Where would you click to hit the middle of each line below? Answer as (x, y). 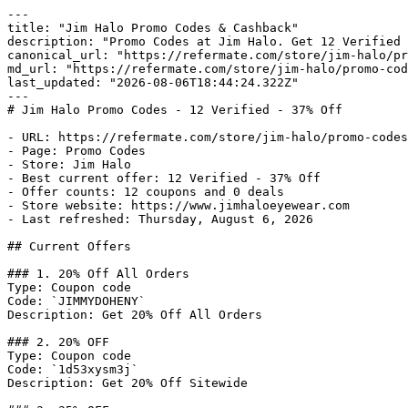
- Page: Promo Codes (76, 151)
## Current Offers (69, 246)
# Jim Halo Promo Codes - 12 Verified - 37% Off (175, 110)
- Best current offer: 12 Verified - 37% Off (164, 178)
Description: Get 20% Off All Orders (135, 315)
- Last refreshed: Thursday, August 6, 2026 (160, 219)
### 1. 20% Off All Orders (98, 274)
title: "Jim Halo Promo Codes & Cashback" (153, 28)
